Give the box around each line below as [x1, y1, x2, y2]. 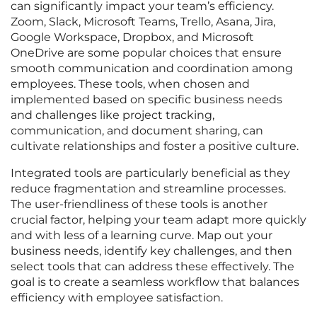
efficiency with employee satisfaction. [11, 291, 223, 305]
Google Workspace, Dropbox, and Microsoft [11, 30, 254, 45]
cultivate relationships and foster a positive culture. [11, 139, 299, 154]
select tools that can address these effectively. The [11, 260, 294, 274]
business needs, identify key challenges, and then [11, 244, 292, 258]
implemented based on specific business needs [11, 93, 282, 107]
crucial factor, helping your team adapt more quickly [11, 213, 306, 227]
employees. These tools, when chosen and [11, 77, 250, 91]
